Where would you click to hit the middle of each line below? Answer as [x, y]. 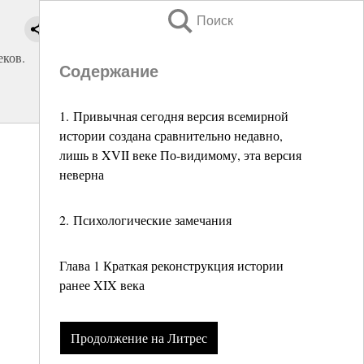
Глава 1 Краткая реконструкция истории [171, 265]
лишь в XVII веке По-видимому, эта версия [180, 155]
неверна [82, 174]
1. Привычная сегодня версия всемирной [174, 116]
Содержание [109, 71]
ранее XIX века [102, 285]
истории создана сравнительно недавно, [171, 135]
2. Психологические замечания [145, 220]
